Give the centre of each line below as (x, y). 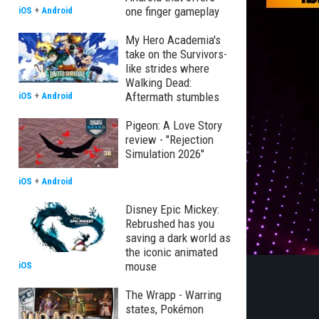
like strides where (167, 68)
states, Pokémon (164, 309)
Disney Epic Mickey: (172, 209)
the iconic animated (172, 252)
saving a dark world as (178, 238)
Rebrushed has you (170, 224)
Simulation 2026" (165, 154)
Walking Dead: (158, 83)
